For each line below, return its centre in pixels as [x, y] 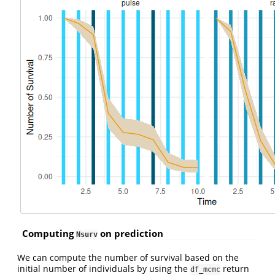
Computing [49, 234]
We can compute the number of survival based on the [128, 257]
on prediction [130, 234]
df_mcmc [205, 269]
